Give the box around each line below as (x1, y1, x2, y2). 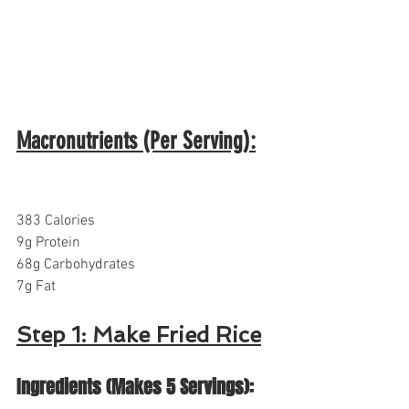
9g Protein (16, 234, 80, 253)
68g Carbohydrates (16, 256, 142, 275)
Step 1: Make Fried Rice (16, 321, 261, 349)
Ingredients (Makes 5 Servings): (16, 373, 254, 402)
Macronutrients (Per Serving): (16, 127, 256, 156)
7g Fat (16, 278, 56, 297)
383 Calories (16, 212, 95, 231)
